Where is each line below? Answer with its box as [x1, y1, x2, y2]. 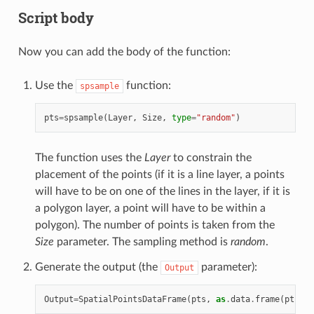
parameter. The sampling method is [53, 236, 231, 248]
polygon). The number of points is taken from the [34, 219, 275, 231]
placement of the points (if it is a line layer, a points [34, 169, 285, 181]
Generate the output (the [34, 261, 161, 273]
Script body [18, 8, 94, 27]
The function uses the [34, 152, 144, 164]
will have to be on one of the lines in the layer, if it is [34, 186, 290, 198]
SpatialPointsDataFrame [78, 294, 186, 305]
